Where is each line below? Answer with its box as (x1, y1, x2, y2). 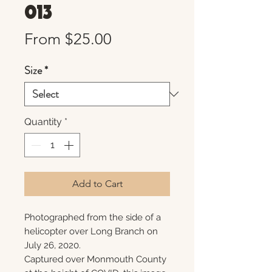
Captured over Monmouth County (24, 254, 166, 265)
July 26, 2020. (24, 240, 81, 251)
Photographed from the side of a (24, 212, 161, 223)
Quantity (24, 116, 62, 127)
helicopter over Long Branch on (24, 226, 158, 237)
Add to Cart (72, 178, 123, 189)
